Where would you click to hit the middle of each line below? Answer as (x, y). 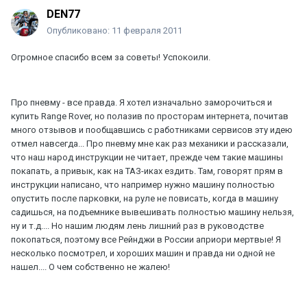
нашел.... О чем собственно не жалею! (90, 267)
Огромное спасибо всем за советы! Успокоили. (111, 58)
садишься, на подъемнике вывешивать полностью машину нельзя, (152, 212)
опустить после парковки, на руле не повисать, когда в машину (145, 199)
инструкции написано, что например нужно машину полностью (143, 185)
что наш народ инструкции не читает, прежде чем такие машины (147, 158)
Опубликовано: (79, 31)
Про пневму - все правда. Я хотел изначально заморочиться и (142, 103)
